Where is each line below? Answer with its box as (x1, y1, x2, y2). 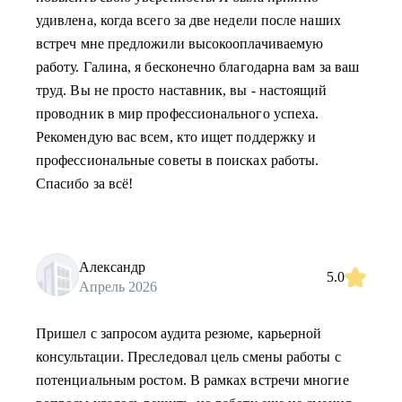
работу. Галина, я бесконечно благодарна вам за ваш (36, 59, 359, 74)
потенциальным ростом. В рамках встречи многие (36, 372, 349, 388)
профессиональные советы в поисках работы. (36, 153, 319, 168)
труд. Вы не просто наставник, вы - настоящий (36, 83, 328, 98)
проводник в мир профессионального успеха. (36, 106, 319, 121)
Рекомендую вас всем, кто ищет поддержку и (36, 129, 317, 144)
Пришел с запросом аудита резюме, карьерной (36, 326, 322, 341)
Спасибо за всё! (36, 176, 134, 191)
